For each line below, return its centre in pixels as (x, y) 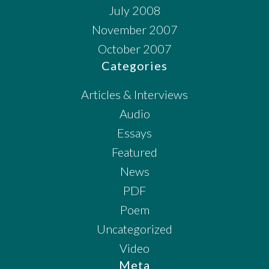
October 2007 (134, 48)
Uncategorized (134, 228)
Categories (134, 65)
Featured (134, 152)
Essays (134, 132)
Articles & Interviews (134, 94)
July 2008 (134, 10)
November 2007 (134, 29)
